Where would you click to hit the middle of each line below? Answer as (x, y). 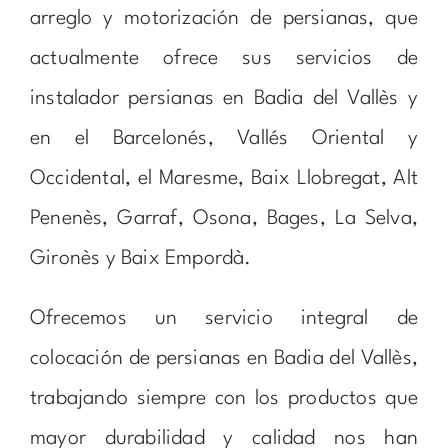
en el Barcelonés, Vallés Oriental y (224, 138)
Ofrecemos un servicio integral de (224, 318)
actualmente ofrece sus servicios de (224, 58)
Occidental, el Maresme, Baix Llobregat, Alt (224, 178)
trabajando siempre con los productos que (224, 398)
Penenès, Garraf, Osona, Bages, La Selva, (224, 218)
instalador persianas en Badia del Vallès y (224, 98)
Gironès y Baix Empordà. (140, 258)
